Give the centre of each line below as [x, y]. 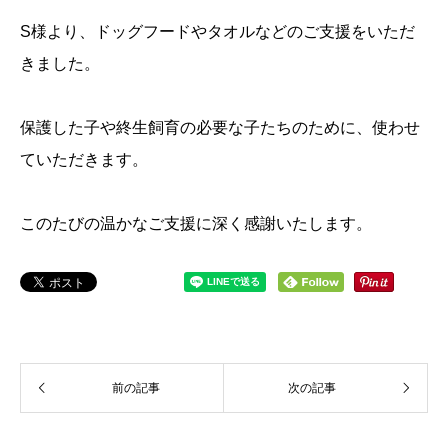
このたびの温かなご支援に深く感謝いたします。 [196, 223]
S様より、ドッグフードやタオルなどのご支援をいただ [217, 31]
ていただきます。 [84, 159]
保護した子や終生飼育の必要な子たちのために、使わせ [220, 127]
